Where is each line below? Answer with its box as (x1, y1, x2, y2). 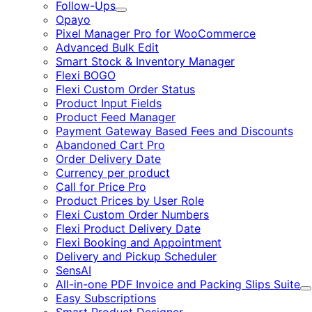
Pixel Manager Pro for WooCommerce (56, 26, 256, 40)
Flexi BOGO (56, 68, 116, 82)
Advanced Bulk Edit (56, 40, 159, 54)
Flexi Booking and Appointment (56, 235, 221, 249)
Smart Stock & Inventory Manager (56, 54, 235, 68)
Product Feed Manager (56, 110, 175, 124)
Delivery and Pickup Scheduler (56, 249, 217, 263)
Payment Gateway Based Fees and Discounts (56, 124, 293, 138)
